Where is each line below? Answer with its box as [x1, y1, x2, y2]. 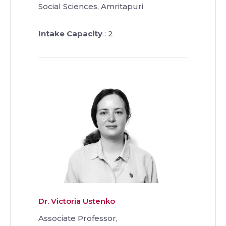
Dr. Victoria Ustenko [38, 196, 115, 206]
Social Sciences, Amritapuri [38, 2, 143, 12]
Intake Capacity [38, 29, 102, 39]
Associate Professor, [38, 213, 118, 223]
